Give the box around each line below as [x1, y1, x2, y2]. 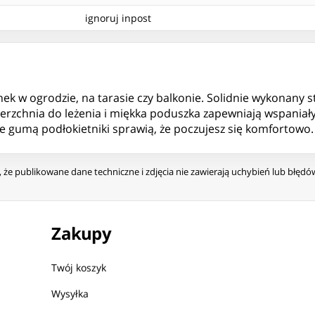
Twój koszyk [51, 261, 107, 275]
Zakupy [51, 221, 112, 245]
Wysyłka [51, 287, 89, 301]
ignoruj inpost [85, 11, 151, 25]
